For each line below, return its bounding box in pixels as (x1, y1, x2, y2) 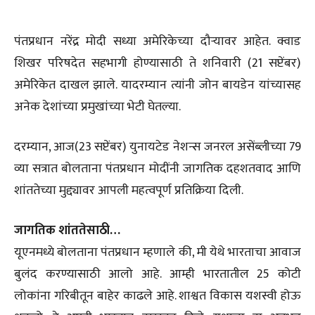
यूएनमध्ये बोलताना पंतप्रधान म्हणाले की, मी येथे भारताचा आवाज (14, 242, 301, 264)
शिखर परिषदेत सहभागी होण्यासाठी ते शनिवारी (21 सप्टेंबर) (14, 53, 301, 75)
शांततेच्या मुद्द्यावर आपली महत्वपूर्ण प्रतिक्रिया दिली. (14, 180, 243, 202)
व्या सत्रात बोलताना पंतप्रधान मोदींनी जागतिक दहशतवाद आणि (14, 158, 301, 180)
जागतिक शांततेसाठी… (14, 220, 120, 242)
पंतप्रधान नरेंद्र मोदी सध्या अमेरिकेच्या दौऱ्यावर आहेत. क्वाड (14, 31, 301, 53)
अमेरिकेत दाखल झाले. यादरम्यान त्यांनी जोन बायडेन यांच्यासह (14, 75, 301, 96)
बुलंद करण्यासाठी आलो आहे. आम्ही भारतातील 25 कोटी (14, 264, 301, 285)
